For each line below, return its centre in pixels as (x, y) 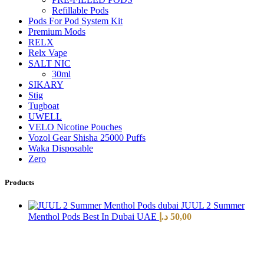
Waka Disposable (61, 148)
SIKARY (46, 85)
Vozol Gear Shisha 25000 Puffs (87, 138)
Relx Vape (48, 53)
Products (19, 182)
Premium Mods (57, 32)
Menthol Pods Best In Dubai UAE (94, 216)
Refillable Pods (80, 11)
